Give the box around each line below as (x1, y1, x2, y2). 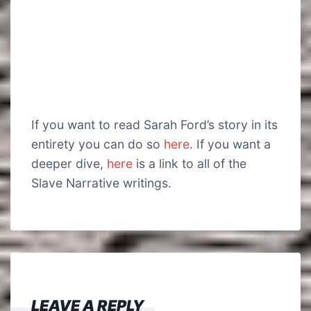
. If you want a (190, 136, 271, 151)
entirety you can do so (31, 136, 164, 151)
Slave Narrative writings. (31, 175, 171, 190)
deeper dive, (31, 155, 107, 171)
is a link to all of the (133, 155, 246, 171)
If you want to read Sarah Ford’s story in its (31, 117, 278, 132)
